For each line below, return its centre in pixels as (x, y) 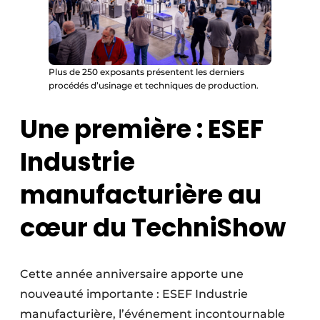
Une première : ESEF (142, 129)
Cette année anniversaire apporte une (132, 274)
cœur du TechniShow (153, 228)
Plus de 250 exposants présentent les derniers (146, 71)
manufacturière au (141, 195)
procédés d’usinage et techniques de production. (154, 85)
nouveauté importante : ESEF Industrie (134, 294)
